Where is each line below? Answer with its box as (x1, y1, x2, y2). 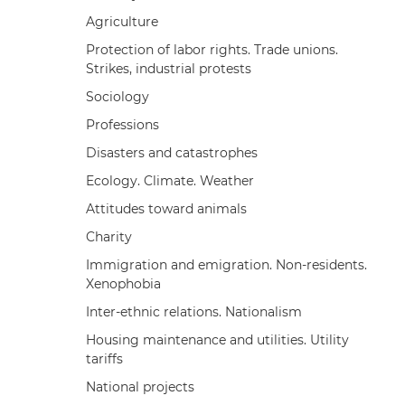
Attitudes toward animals (85, 200, 247, 217)
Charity (85, 228, 132, 245)
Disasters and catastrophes (85, 144, 258, 161)
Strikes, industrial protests (85, 60, 251, 77)
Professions (85, 116, 159, 133)
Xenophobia (85, 275, 161, 292)
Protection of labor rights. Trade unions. (85, 41, 338, 58)
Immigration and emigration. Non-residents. (85, 256, 367, 273)
